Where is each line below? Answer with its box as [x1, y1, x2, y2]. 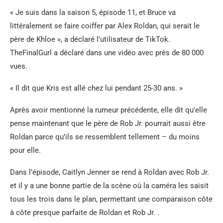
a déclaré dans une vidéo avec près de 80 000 [52, 48, 204, 58]
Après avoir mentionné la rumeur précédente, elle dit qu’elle [10, 106, 207, 115]
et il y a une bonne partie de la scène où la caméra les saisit [10, 181, 209, 191]
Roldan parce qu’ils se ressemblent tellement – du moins [10, 132, 200, 142]
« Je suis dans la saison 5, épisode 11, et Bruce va [10, 8, 176, 17]
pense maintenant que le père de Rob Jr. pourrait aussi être [10, 119, 206, 128]
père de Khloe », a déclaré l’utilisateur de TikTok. [10, 35, 170, 44]
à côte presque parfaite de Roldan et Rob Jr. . [10, 208, 159, 218]
